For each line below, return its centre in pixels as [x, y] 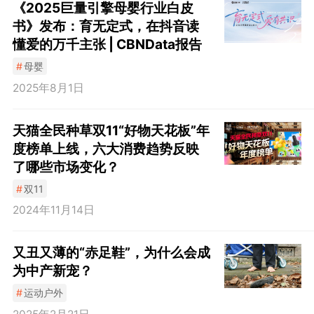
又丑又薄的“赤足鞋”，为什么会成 [111, 253]
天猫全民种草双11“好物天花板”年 [111, 130]
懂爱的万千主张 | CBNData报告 [107, 44]
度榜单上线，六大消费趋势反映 [105, 148]
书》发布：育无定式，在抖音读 [105, 26]
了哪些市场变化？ [66, 166]
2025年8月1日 [48, 88]
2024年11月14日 [53, 210]
